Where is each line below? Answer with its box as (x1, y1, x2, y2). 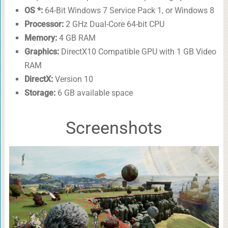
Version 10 (52, 74, 93, 84)
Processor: (24, 19, 64, 29)
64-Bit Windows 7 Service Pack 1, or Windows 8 (42, 5, 214, 15)
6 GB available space (55, 88, 133, 98)
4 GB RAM (56, 33, 96, 43)
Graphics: (24, 46, 59, 56)
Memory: (24, 33, 57, 43)
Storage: (24, 88, 55, 98)
